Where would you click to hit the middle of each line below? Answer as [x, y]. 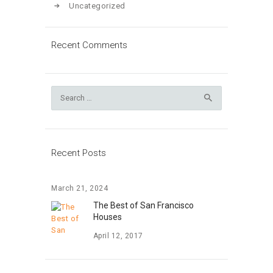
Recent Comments [89, 45]
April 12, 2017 [118, 236]
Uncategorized [97, 6]
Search [64, 92]
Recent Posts [79, 153]
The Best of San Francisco [143, 206]
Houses [107, 217]
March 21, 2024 [80, 189]
